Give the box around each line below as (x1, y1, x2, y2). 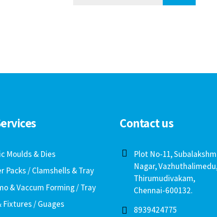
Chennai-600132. (133, 185, 193, 196)
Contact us (120, 115, 173, 131)
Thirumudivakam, (133, 173, 195, 184)
